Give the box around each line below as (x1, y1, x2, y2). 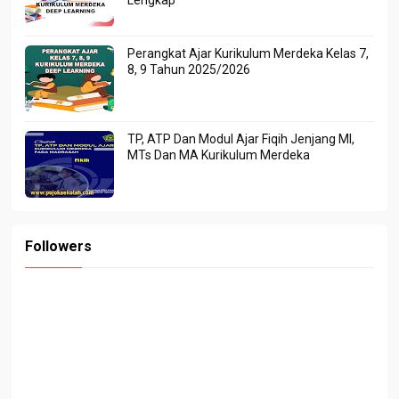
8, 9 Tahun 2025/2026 (127, 61, 251, 77)
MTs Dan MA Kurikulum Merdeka (127, 147, 311, 162)
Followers (25, 237, 93, 255)
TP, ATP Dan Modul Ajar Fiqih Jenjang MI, (127, 131, 355, 146)
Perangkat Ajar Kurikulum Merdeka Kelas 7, (127, 45, 370, 61)
